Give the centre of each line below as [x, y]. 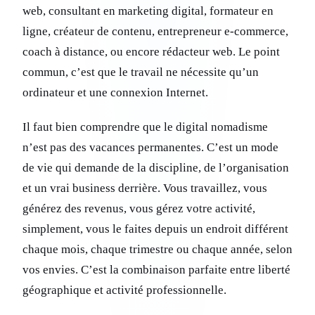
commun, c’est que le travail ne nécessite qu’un [141, 72]
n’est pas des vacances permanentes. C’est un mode [150, 148]
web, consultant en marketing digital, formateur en [148, 11]
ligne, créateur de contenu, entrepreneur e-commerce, [155, 32]
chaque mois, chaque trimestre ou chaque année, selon [157, 250]
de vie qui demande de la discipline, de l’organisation [156, 168]
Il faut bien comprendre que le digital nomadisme [145, 127]
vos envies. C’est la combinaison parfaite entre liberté [156, 270]
